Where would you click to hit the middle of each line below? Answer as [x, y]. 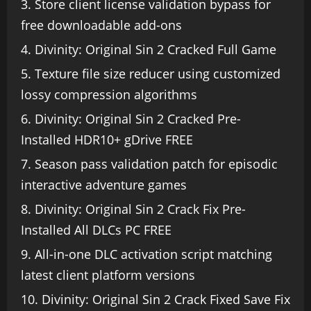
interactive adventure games [104, 185]
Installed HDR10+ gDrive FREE [107, 140]
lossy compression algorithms [109, 94]
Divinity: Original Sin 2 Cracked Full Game [155, 49]
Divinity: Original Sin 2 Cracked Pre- [138, 119]
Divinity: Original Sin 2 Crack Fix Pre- [140, 209]
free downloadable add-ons [101, 25]
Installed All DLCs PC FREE [96, 230]
